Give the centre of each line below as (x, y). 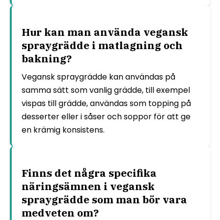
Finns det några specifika (89, 173)
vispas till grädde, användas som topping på (106, 103)
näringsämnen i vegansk (88, 186)
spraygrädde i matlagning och (102, 45)
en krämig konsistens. (63, 130)
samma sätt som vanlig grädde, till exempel (106, 90)
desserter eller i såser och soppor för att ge (106, 116)
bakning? (47, 58)
